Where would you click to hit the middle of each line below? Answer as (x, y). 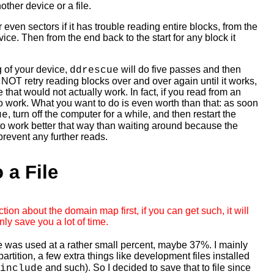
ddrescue (94, 70)
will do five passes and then (180, 69)
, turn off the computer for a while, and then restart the (122, 114)
